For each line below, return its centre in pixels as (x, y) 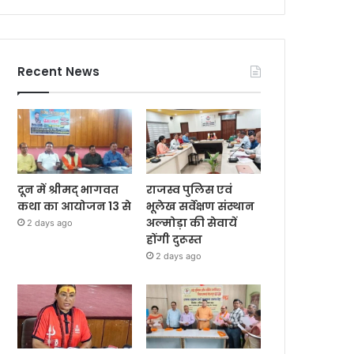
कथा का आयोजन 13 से (75, 206)
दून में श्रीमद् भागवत (68, 189)
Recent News (59, 72)
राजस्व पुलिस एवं (190, 189)
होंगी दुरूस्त (175, 239)
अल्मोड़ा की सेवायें (192, 222)
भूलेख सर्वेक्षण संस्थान (201, 206)
